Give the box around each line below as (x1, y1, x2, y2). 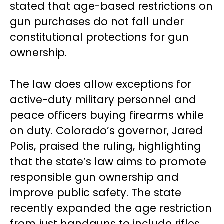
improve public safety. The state (10, 185, 181, 200)
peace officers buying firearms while (10, 108, 204, 122)
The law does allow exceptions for (10, 77, 191, 91)
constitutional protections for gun (10, 30, 189, 44)
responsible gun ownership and (10, 170, 179, 184)
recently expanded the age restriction (10, 201, 212, 215)
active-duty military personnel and (10, 92, 196, 107)
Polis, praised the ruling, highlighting (10, 139, 201, 153)
